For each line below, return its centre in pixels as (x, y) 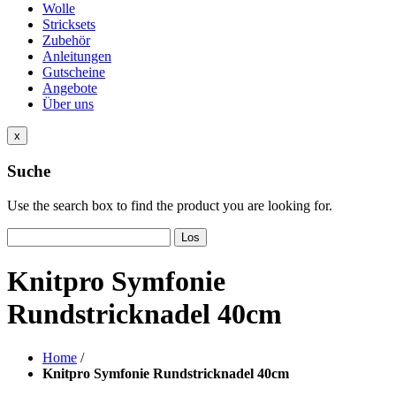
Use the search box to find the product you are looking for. (170, 205)
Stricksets (69, 25)
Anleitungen (77, 57)
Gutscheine (74, 72)
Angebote (70, 88)
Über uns (68, 104)
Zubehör (66, 41)
